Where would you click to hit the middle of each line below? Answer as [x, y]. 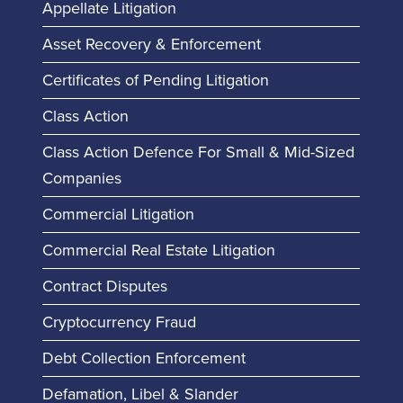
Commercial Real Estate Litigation [158, 250]
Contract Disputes [104, 286]
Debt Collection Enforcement [143, 358]
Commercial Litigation [118, 214]
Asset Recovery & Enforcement [151, 44]
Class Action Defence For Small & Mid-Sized [198, 152]
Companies [81, 178]
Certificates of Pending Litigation [155, 80]
